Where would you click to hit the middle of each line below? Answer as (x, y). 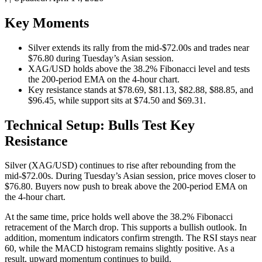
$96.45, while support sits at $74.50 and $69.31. (117, 100)
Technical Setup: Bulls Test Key (100, 125)
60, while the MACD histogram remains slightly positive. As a (120, 249)
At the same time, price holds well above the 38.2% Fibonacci (119, 217)
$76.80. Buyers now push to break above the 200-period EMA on (126, 187)
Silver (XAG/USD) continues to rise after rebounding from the (120, 166)
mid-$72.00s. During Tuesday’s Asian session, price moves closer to (130, 176)
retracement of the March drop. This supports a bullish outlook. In (126, 227)
